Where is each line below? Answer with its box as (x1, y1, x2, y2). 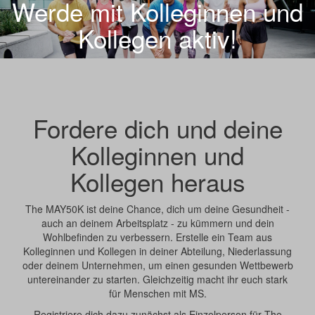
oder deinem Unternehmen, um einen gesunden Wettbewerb (22, 257, 293, 272)
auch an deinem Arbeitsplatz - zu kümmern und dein (41, 215, 274, 230)
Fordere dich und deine (32, 110, 283, 146)
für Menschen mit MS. (108, 285, 207, 300)
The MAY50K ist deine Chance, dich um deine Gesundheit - (25, 201, 290, 216)
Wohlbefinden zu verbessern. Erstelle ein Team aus (43, 229, 272, 244)
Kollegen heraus (70, 163, 245, 199)
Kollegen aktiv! (78, 20, 237, 56)
